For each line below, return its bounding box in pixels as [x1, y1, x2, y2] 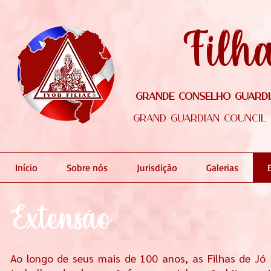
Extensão [10, 204, 110, 238]
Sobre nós [67, 162, 108, 174]
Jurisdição [137, 162, 177, 174]
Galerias [206, 162, 238, 174]
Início [15, 162, 38, 174]
